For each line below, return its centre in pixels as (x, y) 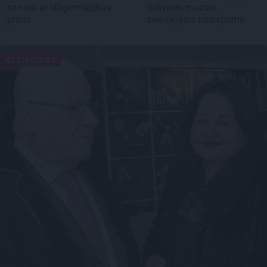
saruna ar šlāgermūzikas (59, 8)
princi (20, 20)
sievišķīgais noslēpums (197, 20)
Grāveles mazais (181, 8)
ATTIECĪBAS (31, 60)
